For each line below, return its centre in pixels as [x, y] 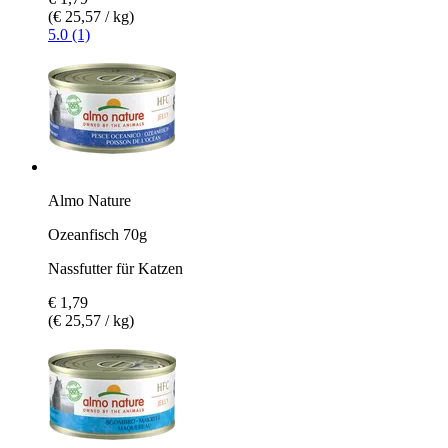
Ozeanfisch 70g [97, 234]
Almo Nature [89, 200]
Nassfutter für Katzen [115, 268]
